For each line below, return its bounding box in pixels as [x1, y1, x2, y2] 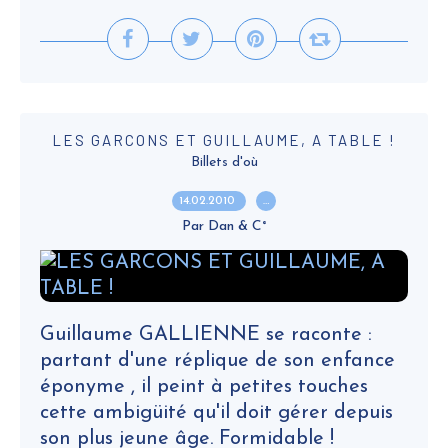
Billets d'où [190, 155, 258, 170]
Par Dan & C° [181, 219, 267, 234]
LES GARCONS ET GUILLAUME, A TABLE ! [52, 131, 396, 149]
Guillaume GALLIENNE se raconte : [40, 325, 372, 345]
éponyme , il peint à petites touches [40, 377, 368, 397]
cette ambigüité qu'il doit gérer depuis [40, 403, 393, 423]
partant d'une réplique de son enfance [40, 351, 395, 371]
